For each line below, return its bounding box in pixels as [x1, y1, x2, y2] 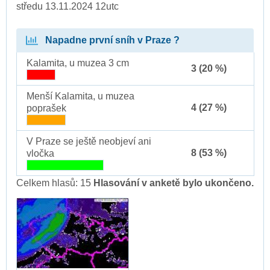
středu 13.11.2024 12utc [16, 1, 119, 12]
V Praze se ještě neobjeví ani [27, 136, 151, 147]
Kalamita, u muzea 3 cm [27, 58, 129, 69]
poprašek [27, 103, 66, 114]
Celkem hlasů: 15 [16, 178, 93, 189]
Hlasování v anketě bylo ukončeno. [93, 178, 254, 189]
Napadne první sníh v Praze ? [43, 35, 180, 46]
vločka [27, 148, 54, 159]
